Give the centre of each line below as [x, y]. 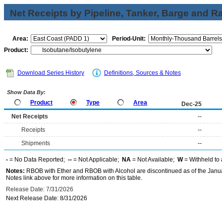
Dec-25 [192, 104]
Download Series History [51, 73]
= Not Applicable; [97, 160]
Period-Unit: [129, 39]
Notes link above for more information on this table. [74, 178]
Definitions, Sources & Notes [142, 73]
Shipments [36, 143]
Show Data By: [26, 92]
